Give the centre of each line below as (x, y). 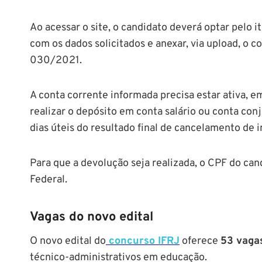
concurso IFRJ (143, 241)
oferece (200, 241)
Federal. (49, 180)
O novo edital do (68, 241)
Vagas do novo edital (92, 217)
